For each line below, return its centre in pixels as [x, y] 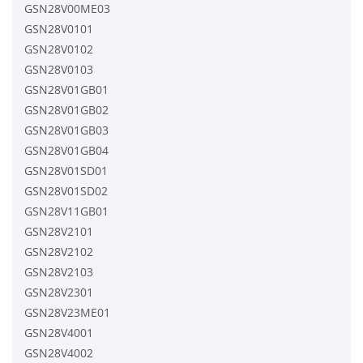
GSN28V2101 [59, 231]
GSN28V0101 [59, 28]
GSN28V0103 [59, 69]
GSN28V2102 [59, 251]
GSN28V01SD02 [66, 190]
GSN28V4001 [59, 332]
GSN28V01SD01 [66, 170]
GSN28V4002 [59, 352]
